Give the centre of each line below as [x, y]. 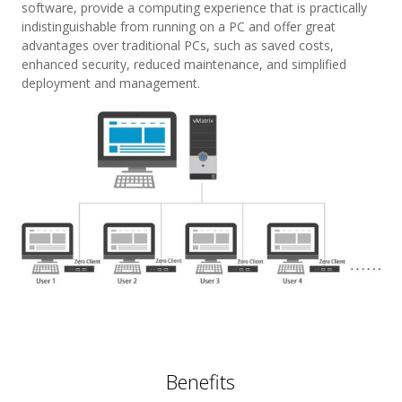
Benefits [201, 382]
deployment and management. [110, 83]
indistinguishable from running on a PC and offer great [178, 26]
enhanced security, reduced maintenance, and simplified [184, 64]
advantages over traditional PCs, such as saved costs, [177, 45]
